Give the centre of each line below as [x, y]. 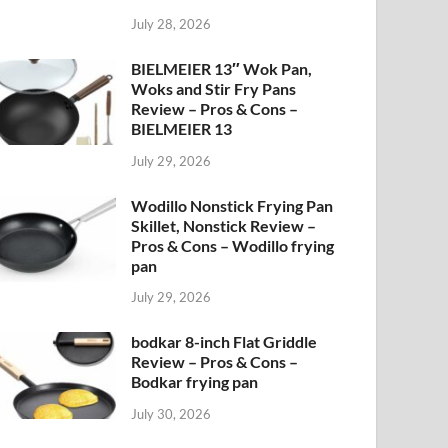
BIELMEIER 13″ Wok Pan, [222, 68]
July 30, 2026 [171, 414]
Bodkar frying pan [195, 382]
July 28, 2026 [171, 23]
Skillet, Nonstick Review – [224, 225]
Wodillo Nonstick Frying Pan [232, 205]
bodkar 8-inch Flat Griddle [224, 342]
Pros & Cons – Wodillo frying [233, 245]
